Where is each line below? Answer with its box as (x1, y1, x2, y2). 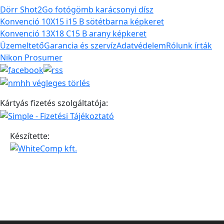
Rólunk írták (166, 39, 212, 51)
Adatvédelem (116, 39, 166, 51)
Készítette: (10, 130, 49, 141)
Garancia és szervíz (44, 39, 116, 51)
